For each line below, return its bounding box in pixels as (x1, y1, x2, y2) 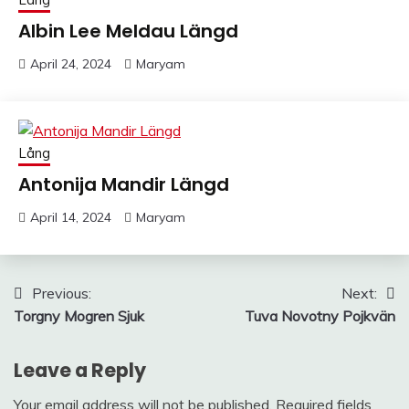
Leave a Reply (14, 356, 146, 383)
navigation (13, 314, 139, 345)
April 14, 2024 (30, 208, 111, 225)
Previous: (32, 283, 91, 302)
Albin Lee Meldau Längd (18, 17, 238, 44)
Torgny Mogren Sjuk (14, 306, 144, 325)
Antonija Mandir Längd (18, 171, 229, 197)
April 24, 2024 (30, 55, 111, 72)
